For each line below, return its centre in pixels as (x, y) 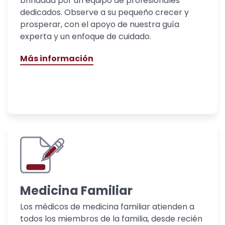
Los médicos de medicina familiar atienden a (107, 207)
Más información (57, 59)
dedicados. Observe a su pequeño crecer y (104, 13)
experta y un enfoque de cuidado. (86, 37)
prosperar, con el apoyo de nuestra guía (100, 25)
